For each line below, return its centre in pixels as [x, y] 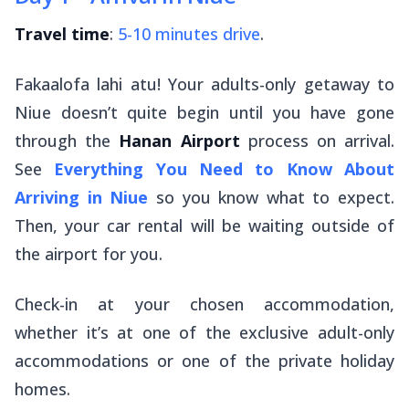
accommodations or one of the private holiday [204, 360]
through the [67, 140]
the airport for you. [89, 253]
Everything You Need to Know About [225, 168]
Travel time [62, 33]
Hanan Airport [179, 140]
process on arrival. [317, 140]
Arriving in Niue [82, 197]
